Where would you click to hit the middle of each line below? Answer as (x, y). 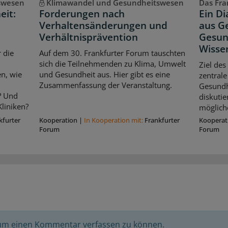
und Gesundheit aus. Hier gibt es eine (105, 75)
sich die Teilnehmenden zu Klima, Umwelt (113, 64)
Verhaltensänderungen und (104, 25)
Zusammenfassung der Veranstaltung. (106, 85)
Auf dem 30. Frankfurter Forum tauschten (112, 53)
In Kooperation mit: (115, 120)
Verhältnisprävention (89, 37)
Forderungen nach (82, 13)
